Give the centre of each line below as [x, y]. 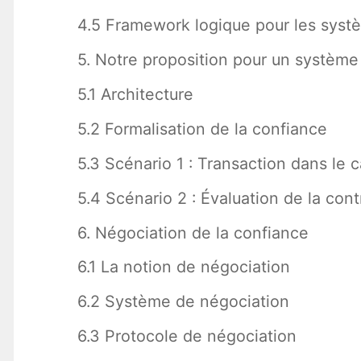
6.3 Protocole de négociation [187, 336]
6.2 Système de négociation [183, 302]
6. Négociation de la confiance [193, 232]
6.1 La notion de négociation [183, 267]
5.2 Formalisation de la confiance [202, 129]
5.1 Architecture [135, 95]
